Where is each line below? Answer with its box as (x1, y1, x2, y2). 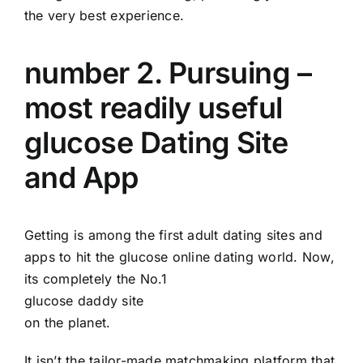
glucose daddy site (24, 292, 144, 309)
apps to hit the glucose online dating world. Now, (24, 248, 335, 265)
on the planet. (24, 314, 111, 331)
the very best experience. (24, 6, 185, 23)
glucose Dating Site (24, 124, 288, 160)
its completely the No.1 (24, 270, 168, 287)
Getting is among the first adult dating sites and (24, 226, 322, 243)
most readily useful (24, 89, 283, 126)
